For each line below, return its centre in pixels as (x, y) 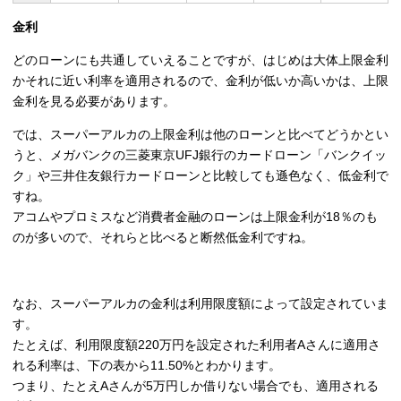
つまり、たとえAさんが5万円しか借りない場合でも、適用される (196, 386)
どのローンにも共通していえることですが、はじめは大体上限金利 (200, 60)
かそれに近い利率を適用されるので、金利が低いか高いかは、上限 (200, 81)
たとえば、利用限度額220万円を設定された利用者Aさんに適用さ (196, 345)
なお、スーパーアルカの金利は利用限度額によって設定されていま (200, 304)
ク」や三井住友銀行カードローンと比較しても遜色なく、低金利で (200, 176)
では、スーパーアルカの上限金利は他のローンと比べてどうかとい (200, 135)
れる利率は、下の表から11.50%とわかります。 (147, 366)
